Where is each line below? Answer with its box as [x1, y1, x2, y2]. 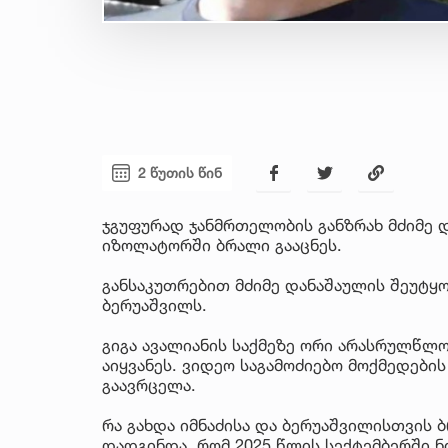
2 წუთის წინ [138, 164, 222, 182]
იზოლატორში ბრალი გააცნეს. [102, 234, 342, 255]
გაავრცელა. [102, 374, 196, 395]
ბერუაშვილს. [102, 294, 207, 315]
